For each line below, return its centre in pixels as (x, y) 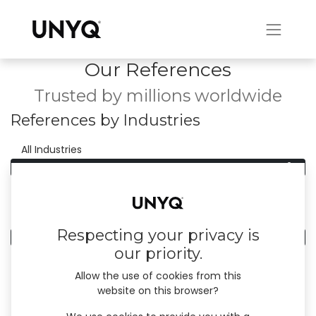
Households (49, 167)
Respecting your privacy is (158, 236)
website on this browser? (158, 291)
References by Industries (105, 120)
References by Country (98, 208)
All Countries (52, 237)
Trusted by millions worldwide (158, 96)
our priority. (158, 254)
